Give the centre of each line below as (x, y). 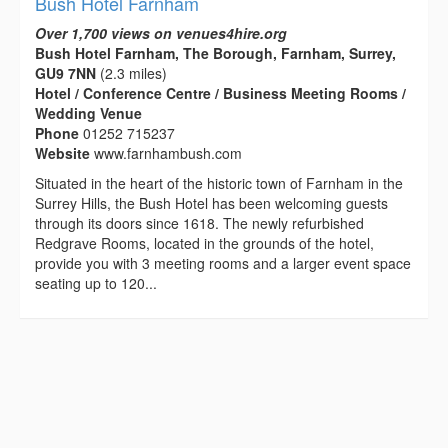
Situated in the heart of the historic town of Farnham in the (219, 182)
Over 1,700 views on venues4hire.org (161, 32)
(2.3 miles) (131, 72)
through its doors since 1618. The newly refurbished (199, 222)
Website (64, 152)
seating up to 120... (96, 282)
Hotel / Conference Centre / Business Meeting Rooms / (220, 92)
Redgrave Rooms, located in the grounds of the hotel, (204, 242)
